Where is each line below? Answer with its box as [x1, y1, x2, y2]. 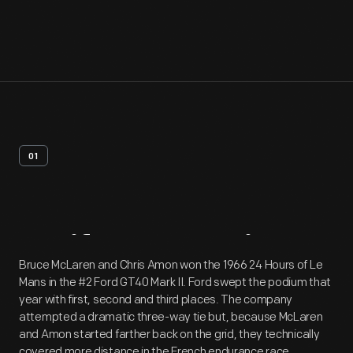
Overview [148, 233, 300, 272]
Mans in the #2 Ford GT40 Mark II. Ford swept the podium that [19, 275, 332, 290]
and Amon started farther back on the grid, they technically [19, 327, 320, 342]
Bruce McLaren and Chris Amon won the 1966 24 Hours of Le [19, 258, 323, 273]
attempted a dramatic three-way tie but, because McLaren [19, 310, 323, 325]
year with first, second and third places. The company [19, 292, 293, 307]
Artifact [19, 233, 141, 272]
